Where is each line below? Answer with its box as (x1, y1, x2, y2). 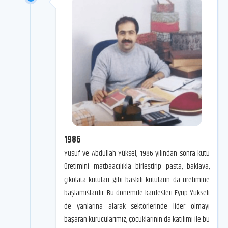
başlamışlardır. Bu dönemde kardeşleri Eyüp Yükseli (64, 186, 210, 199)
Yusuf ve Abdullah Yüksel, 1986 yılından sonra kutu (64, 147, 210, 160)
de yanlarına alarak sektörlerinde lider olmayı (64, 199, 210, 213)
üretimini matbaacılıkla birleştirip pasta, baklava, (64, 160, 210, 173)
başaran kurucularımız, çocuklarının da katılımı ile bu (64, 213, 210, 226)
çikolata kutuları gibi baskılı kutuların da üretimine (64, 173, 210, 186)
